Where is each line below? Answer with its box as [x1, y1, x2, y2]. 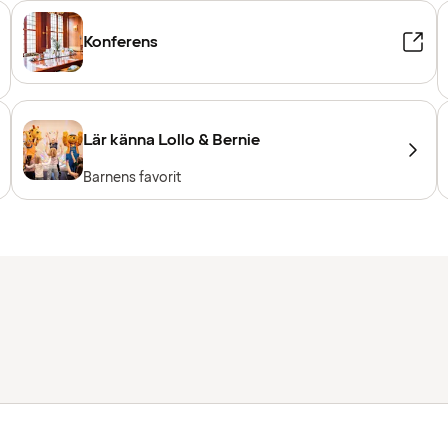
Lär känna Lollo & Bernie [82, 129, 260, 152]
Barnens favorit [82, 168, 181, 188]
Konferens [82, 31, 158, 54]
